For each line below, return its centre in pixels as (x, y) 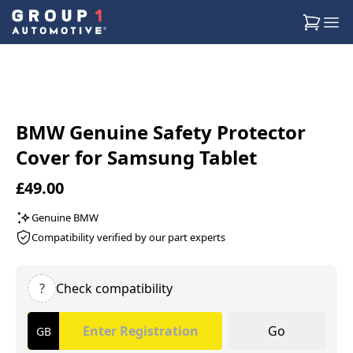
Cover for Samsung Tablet (136, 157)
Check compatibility (114, 288)
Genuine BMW (65, 217)
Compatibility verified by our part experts (128, 237)
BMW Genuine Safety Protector (161, 132)
